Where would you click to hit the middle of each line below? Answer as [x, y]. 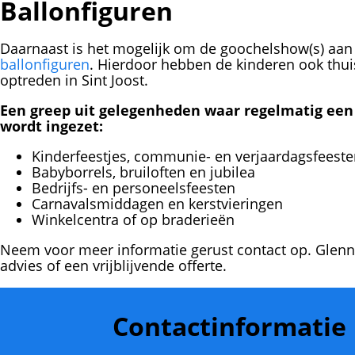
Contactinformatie [229, 326]
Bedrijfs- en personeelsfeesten [134, 188]
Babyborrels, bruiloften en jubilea [143, 172]
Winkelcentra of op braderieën [133, 219]
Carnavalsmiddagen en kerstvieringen [157, 204]
